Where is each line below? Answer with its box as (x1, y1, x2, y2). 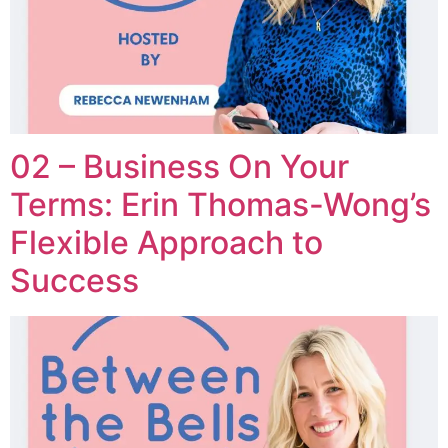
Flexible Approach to (10, 223, 323, 262)
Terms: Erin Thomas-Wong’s (10, 185, 431, 224)
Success (10, 261, 139, 300)
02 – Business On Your (10, 147, 349, 186)
